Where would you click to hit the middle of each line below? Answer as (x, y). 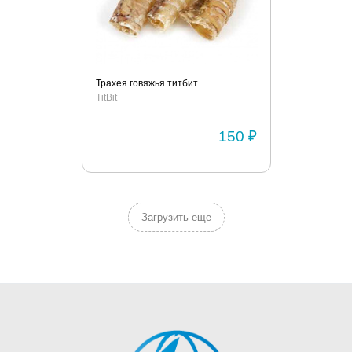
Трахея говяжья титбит (147, 83)
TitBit (106, 97)
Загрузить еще (176, 217)
